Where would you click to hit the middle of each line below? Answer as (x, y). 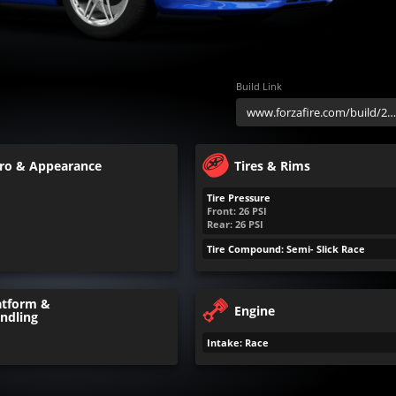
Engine (254, 310)
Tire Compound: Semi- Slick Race (286, 249)
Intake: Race (237, 343)
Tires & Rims (272, 165)
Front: (221, 211)
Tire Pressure (238, 198)
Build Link (259, 86)
